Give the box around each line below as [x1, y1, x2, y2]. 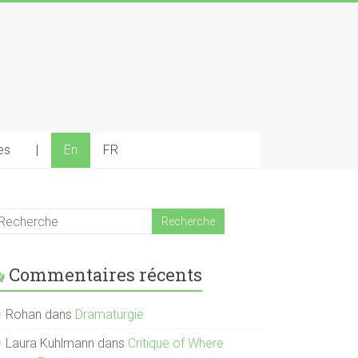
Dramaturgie [75, 307, 145, 322]
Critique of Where [128, 336, 225, 351]
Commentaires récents [9, 263, 203, 286]
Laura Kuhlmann [6, 336, 95, 351]
